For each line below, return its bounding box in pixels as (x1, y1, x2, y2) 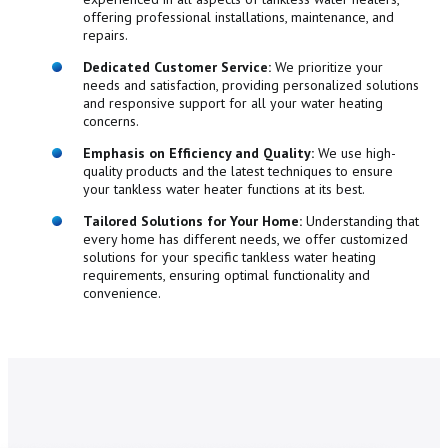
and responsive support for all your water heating (82, 94, 383, 113)
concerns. (82, 112, 139, 131)
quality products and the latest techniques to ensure (82, 162, 393, 181)
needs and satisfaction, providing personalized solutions (82, 76, 419, 95)
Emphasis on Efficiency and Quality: (82, 144, 314, 163)
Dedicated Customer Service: (82, 58, 271, 77)
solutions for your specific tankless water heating (82, 248, 376, 267)
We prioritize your (270, 58, 383, 77)
